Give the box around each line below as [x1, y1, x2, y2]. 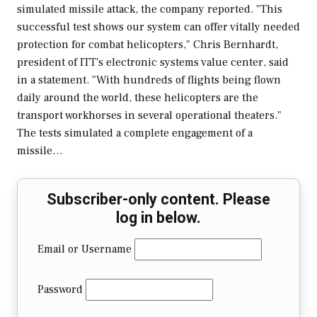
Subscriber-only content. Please [47, 190, 270, 209]
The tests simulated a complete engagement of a [17, 126, 253, 141]
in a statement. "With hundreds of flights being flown [17, 73, 281, 88]
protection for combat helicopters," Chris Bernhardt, [17, 38, 278, 52]
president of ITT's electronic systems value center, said [17, 55, 289, 70]
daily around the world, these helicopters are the [17, 91, 258, 105]
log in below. [116, 209, 201, 227]
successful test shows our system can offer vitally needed [17, 20, 300, 35]
